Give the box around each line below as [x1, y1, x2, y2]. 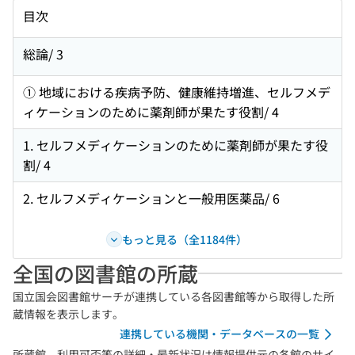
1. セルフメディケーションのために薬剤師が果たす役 [23, 136, 328, 155]
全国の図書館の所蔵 [13, 258, 198, 288]
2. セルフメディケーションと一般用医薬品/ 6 [23, 189, 280, 208]
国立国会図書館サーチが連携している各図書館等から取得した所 [13, 288, 334, 304]
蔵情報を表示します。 [13, 306, 124, 322]
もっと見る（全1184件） [121, 231, 247, 247]
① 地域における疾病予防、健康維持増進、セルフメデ [23, 82, 330, 101]
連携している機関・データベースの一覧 [120, 326, 319, 342]
